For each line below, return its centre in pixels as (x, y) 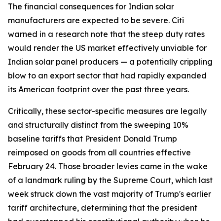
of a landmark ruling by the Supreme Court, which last (110, 180)
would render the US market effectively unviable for (107, 48)
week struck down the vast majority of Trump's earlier (110, 194)
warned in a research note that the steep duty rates (106, 34)
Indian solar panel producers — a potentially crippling (110, 62)
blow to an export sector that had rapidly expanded (107, 75)
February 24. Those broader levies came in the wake (108, 166)
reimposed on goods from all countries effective (99, 152)
